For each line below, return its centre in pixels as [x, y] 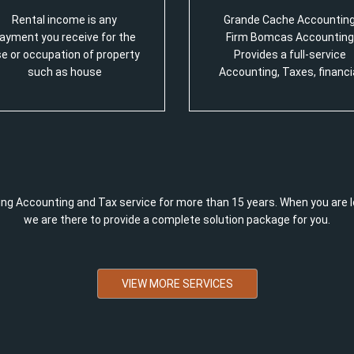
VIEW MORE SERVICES [177, 284]
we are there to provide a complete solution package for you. [177, 220]
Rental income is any [64, 20]
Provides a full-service [290, 55]
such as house [64, 72]
